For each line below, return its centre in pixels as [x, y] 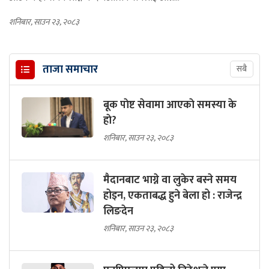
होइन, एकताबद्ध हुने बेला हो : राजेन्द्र [173, 196]
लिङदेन [118, 212]
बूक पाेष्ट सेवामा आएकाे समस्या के [170, 105]
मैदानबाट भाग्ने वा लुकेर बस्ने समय [170, 180]
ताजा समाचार [70, 70]
